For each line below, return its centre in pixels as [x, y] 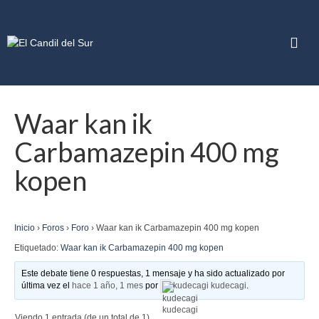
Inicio [25, 228]
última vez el [47, 286]
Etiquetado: [37, 248]
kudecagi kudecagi [210, 286]
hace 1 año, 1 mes [108, 286]
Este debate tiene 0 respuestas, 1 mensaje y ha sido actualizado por [153, 273]
